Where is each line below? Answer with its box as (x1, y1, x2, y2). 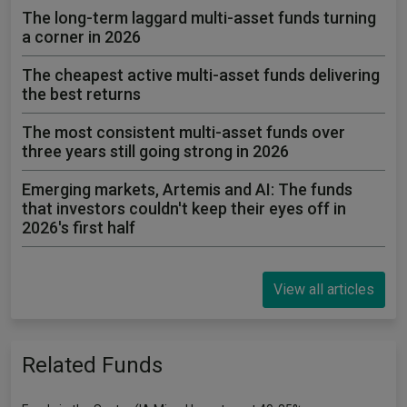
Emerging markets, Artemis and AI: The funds (22, 180, 352, 199)
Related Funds (22, 352, 163, 378)
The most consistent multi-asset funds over (22, 123, 345, 142)
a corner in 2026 (22, 27, 141, 46)
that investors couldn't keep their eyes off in (22, 199, 346, 218)
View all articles (273, 281, 374, 298)
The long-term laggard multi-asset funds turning (22, 8, 376, 27)
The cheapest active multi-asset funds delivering (22, 65, 380, 84)
